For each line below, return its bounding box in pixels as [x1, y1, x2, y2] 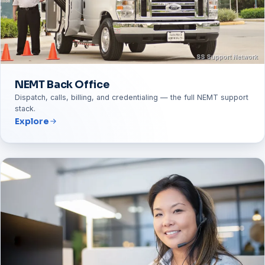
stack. [15, 104, 35, 113]
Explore [15, 115, 49, 127]
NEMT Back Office [15, 77, 109, 91]
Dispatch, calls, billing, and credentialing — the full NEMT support [15, 92, 248, 102]
